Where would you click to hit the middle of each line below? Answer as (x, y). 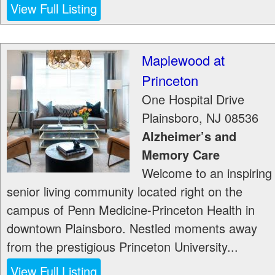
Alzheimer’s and (189, 136)
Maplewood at (183, 60)
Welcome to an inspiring (207, 173)
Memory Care (181, 154)
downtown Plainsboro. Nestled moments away (132, 228)
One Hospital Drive (193, 99)
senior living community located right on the (125, 191)
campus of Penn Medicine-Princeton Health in (131, 210)
